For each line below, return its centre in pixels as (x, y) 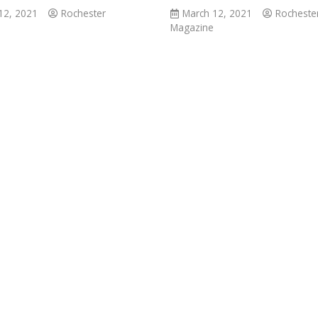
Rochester (84, 13)
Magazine (192, 27)
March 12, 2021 (217, 13)
